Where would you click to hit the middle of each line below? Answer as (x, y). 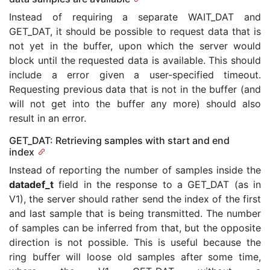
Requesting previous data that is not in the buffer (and (135, 89)
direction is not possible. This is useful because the (135, 242)
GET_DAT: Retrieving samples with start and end (119, 140)
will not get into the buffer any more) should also (135, 104)
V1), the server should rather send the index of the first (135, 199)
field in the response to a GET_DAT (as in (157, 184)
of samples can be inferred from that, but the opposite (135, 228)
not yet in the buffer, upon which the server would (135, 46)
